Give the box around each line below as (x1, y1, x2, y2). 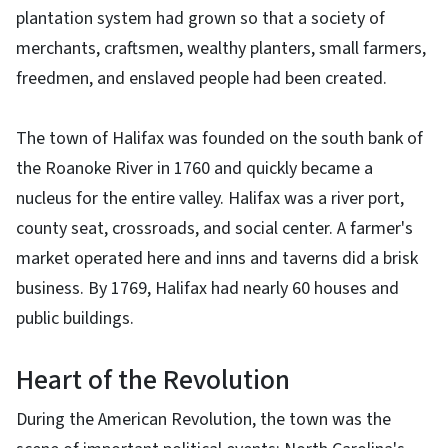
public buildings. (16, 305, 134, 331)
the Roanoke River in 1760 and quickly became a (16, 155, 373, 181)
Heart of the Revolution (16, 359, 290, 400)
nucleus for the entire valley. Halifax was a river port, (16, 185, 404, 211)
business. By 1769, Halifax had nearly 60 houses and (16, 275, 399, 301)
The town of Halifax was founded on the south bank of (16, 125, 423, 151)
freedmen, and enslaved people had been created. (16, 65, 387, 91)
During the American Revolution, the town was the (16, 406, 391, 432)
